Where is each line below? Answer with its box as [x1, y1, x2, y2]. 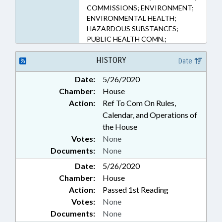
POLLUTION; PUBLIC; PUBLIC [86, 45, 184, 54]
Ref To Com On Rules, [103, 98, 176, 108]
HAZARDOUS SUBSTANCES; [86, 24, 178, 33]
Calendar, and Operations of [103, 110, 197, 119]
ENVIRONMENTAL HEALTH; [86, 14, 176, 22]
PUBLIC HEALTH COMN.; [86, 35, 166, 43]
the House [103, 122, 137, 131]
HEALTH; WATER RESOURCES [86, 55, 183, 64]
